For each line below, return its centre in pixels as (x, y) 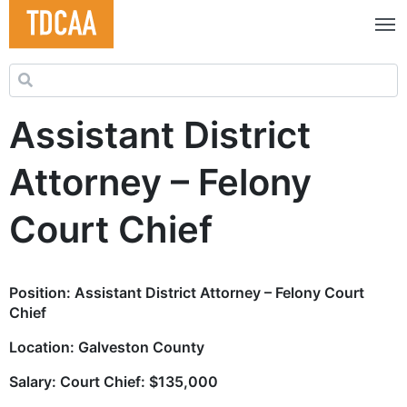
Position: (42, 292)
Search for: (46, 73)
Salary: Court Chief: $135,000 (114, 381)
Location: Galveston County (107, 347)
